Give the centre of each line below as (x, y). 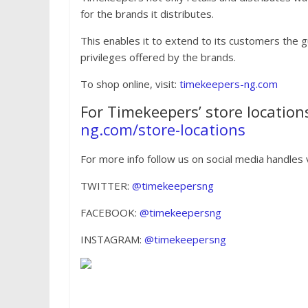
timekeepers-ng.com (229, 84)
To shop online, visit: (130, 84)
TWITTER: (106, 186)
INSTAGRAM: (112, 240)
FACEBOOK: (110, 213)
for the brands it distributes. (147, 14)
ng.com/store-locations (163, 130)
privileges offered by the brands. (158, 57)
